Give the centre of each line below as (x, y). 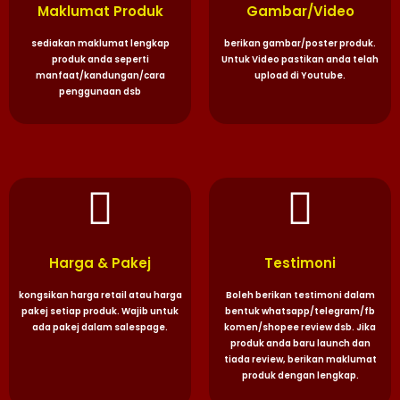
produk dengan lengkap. (300, 376)
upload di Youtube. (300, 75)
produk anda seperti (100, 59)
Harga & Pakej (100, 263)
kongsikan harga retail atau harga (100, 296)
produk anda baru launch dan (300, 344)
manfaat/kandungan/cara (100, 75)
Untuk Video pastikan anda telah (300, 59)
